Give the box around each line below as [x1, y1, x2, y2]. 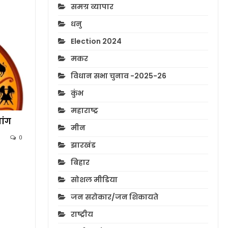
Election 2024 [70, 36, 122, 47]
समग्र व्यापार [70, 2, 113, 12]
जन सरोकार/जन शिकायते [70, 192, 158, 203]
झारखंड [70, 140, 96, 151]
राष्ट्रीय [70, 209, 93, 220]
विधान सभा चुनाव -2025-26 [70, 71, 166, 81]
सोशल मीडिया [70, 175, 118, 185]
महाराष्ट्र [70, 105, 98, 116]
